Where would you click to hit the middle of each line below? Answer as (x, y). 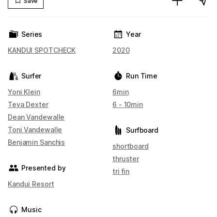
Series (32, 34)
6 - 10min (128, 104)
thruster (126, 159)
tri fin (121, 171)
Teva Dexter (28, 104)
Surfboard (142, 130)
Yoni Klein (24, 92)
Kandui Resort (31, 184)
